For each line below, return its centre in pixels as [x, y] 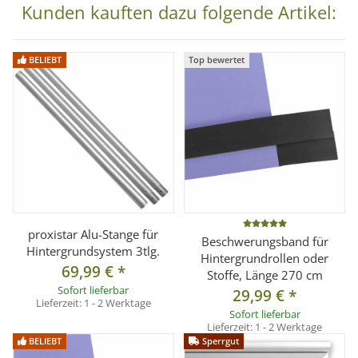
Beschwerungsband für [265, 241]
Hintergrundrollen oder [265, 258]
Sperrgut [220, 340]
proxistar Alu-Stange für [93, 234]
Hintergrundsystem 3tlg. [93, 251]
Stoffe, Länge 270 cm [265, 274]
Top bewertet [217, 60]
